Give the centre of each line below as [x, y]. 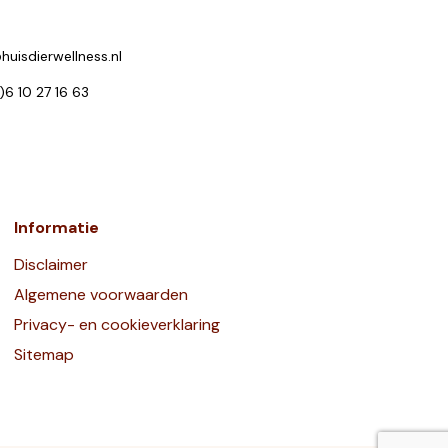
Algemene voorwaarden [101, 294]
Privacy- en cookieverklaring [117, 324]
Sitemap [44, 354]
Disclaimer [51, 264]
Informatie [56, 227]
